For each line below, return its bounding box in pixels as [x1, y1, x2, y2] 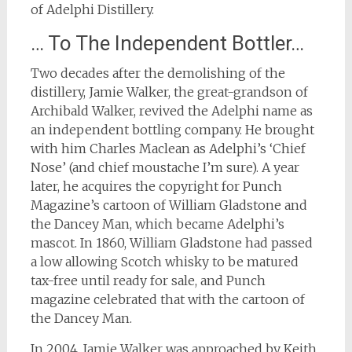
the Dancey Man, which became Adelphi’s [30, 216, 284, 232]
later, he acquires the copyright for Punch [30, 178, 282, 194]
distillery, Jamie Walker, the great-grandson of [30, 84, 308, 100]
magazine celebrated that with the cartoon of [30, 291, 305, 307]
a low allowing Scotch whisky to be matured [30, 254, 299, 269]
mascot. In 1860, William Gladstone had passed [30, 235, 313, 251]
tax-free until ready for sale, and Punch [30, 273, 266, 288]
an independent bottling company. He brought [30, 122, 314, 137]
